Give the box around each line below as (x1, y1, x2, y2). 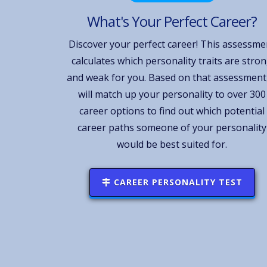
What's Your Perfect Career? (87, 11, 257, 31)
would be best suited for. (117, 137, 228, 151)
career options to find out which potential (79, 104, 265, 117)
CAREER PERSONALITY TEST (110, 176, 243, 188)
